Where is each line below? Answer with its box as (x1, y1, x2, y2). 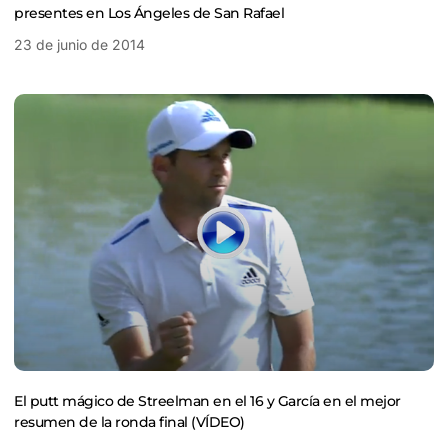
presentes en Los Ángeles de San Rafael (14, 3, 284, 22)
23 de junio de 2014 (14, 35, 145, 53)
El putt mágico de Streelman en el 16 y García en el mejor (14, 392, 401, 411)
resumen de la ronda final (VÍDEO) (14, 413, 245, 432)
